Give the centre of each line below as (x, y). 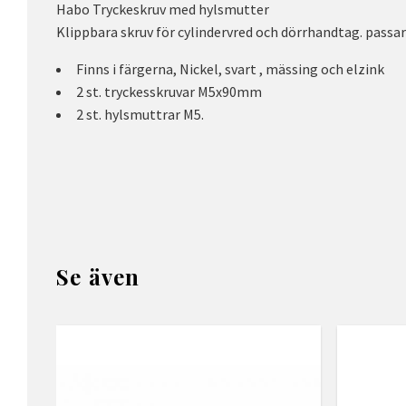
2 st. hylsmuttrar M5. (140, 114)
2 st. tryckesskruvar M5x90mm (169, 91)
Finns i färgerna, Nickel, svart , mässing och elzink (232, 68)
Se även (98, 276)
